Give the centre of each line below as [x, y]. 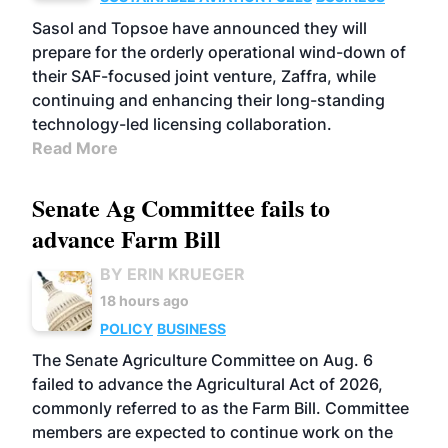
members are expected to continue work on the [212, 432]
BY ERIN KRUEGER [172, 274]
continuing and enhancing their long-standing [208, 100]
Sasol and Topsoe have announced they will [199, 28]
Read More [75, 148]
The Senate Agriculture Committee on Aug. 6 [202, 360]
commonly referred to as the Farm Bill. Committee [220, 408]
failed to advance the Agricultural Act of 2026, [207, 384]
